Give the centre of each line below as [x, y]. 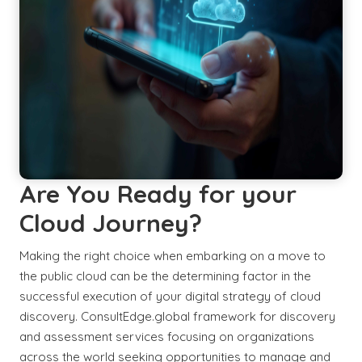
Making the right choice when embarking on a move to [173, 256]
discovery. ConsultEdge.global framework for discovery [177, 316]
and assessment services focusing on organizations [167, 337]
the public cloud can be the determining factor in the [165, 276]
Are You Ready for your [158, 194]
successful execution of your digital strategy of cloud [170, 296]
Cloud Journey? [111, 223]
